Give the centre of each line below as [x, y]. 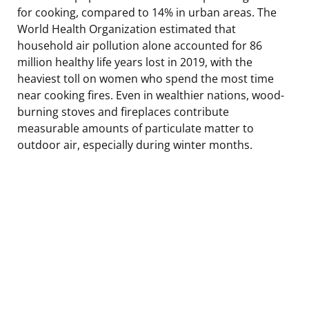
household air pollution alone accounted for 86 [140, 45]
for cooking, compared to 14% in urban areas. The [147, 12]
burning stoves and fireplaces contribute [123, 111]
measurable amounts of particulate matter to [136, 128]
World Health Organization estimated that [127, 29]
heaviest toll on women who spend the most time [146, 78]
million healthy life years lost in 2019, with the [135, 62]
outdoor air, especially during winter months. [135, 144]
